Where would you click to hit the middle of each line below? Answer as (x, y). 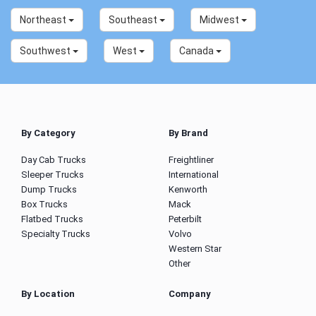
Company (190, 294)
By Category (48, 133)
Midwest (220, 20)
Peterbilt (185, 219)
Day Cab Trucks (54, 160)
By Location (48, 294)
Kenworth (188, 190)
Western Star (195, 249)
